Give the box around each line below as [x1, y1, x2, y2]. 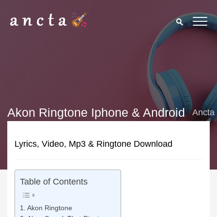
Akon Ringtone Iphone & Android [7, 106, 185, 119]
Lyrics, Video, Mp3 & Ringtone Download [15, 139, 172, 149]
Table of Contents [20, 177, 88, 187]
